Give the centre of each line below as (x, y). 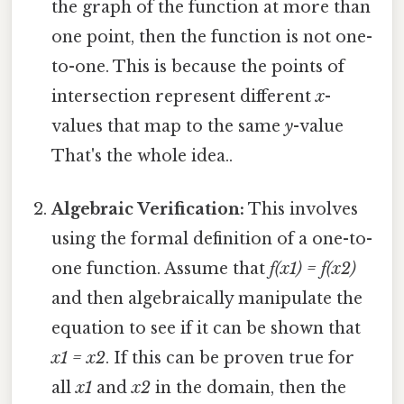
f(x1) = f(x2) (313, 269)
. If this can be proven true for (230, 358)
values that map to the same (169, 127)
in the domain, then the (249, 388)
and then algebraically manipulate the (207, 299)
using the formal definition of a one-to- (212, 239)
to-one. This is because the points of (198, 67)
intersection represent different (184, 97)
